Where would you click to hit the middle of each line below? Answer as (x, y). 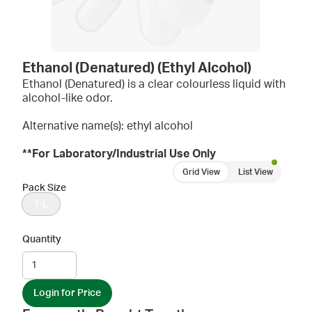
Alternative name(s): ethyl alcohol (108, 126)
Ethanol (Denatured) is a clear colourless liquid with (154, 84)
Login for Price (67, 293)
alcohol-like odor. (68, 98)
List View (256, 172)
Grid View (201, 172)
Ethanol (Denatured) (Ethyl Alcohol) (137, 68)
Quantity (42, 240)
